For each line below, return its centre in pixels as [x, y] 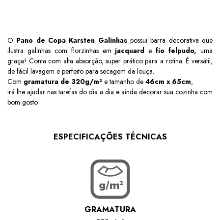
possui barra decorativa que [170, 40]
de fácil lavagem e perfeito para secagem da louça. [82, 71]
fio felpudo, [176, 50]
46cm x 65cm [167, 81]
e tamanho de [124, 81]
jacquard [132, 50]
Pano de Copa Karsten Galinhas [72, 40]
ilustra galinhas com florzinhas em [61, 50]
